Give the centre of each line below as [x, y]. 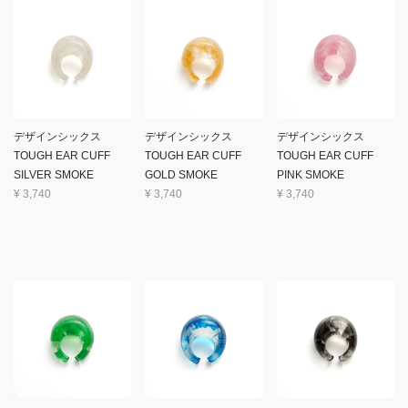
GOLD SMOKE [182, 174]
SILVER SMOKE [54, 174]
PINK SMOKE [310, 174]
